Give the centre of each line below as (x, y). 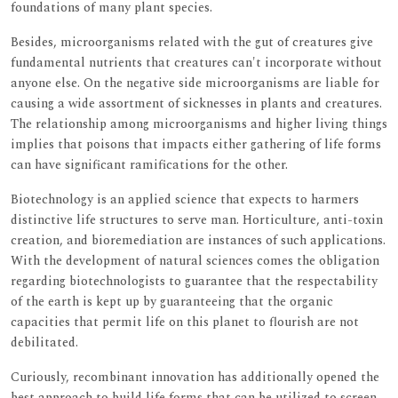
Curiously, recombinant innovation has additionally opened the (195, 377)
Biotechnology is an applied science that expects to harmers (185, 199)
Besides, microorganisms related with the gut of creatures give (192, 42)
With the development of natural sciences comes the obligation (195, 260)
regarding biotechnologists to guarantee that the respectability (194, 281)
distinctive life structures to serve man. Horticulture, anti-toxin (197, 219)
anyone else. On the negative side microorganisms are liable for (195, 83)
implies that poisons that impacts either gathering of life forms (196, 144)
